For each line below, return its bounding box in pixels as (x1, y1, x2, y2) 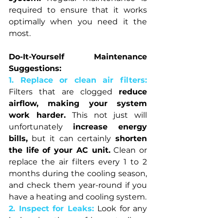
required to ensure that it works (9, 5, 147, 15)
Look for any (97, 203, 147, 213)
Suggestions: (9, 63, 61, 73)
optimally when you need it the (9, 17, 147, 26)
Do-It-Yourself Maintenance (9, 52, 147, 61)
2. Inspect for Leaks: (9, 203, 97, 213)
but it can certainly (28, 133, 111, 143)
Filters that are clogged (9, 87, 119, 96)
